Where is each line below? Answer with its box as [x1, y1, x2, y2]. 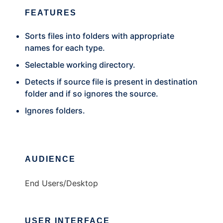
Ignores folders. [25, 106, 85, 116]
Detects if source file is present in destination [25, 77, 198, 87]
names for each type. [25, 43, 105, 53]
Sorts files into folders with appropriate [25, 31, 174, 41]
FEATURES [25, 8, 77, 17]
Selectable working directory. [25, 60, 135, 70]
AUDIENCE [25, 155, 76, 164]
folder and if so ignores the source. [25, 89, 158, 99]
